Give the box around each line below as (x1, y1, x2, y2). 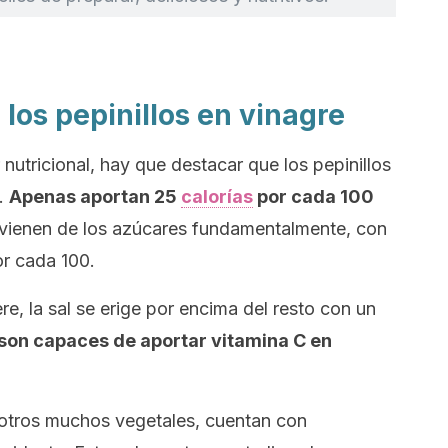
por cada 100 (253, 186, 374, 207)
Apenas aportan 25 (9, 186, 181, 207)
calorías (181, 186, 253, 207)
